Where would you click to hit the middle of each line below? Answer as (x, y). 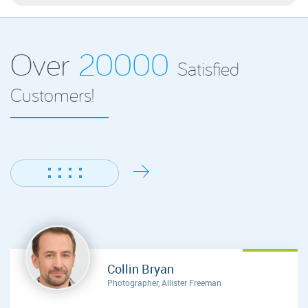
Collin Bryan (141, 268)
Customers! (52, 94)
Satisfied (208, 68)
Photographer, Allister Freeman (164, 282)
